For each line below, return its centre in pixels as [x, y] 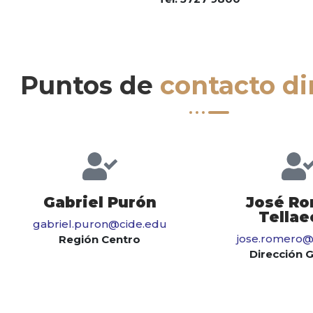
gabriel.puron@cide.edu [100, 224]
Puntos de [90, 86]
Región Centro [100, 240]
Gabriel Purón [100, 203]
